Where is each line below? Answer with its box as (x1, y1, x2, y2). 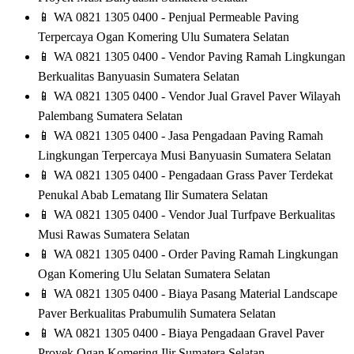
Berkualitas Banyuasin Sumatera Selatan (38, 70, 239, 84)
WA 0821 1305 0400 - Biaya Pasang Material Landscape (51, 287, 337, 301)
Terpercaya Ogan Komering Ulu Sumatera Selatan (38, 30, 289, 44)
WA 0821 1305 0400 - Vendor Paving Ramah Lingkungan (51, 50, 345, 64)
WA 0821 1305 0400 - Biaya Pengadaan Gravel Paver (51, 326, 324, 341)
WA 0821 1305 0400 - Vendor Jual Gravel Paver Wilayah (51, 89, 341, 104)
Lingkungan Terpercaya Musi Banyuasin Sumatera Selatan (38, 149, 331, 163)
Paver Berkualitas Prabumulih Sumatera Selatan (38, 307, 276, 321)
